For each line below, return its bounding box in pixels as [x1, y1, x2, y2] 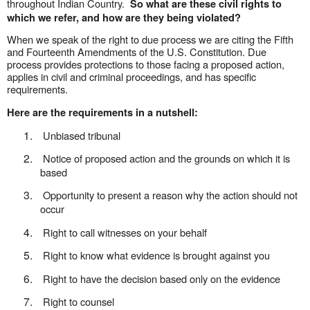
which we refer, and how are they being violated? [7, 10, 241, 26]
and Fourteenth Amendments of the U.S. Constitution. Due [7, 44, 266, 59]
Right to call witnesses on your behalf [43, 224, 207, 239]
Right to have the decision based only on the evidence [43, 271, 280, 286]
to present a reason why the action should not [94, 188, 298, 203]
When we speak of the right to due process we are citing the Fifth [7, 31, 293, 46]
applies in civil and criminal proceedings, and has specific [7, 69, 256, 84]
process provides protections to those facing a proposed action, [7, 56, 284, 71]
